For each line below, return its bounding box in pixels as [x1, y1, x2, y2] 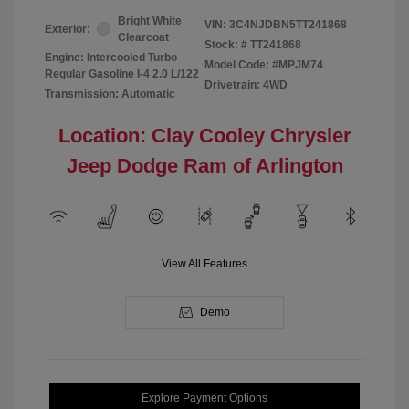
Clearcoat [118, 30, 169, 44]
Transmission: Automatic [45, 87, 175, 100]
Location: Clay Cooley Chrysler [58, 123, 351, 147]
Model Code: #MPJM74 [204, 58, 323, 71]
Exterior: [45, 22, 90, 36]
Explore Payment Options [142, 391, 267, 404]
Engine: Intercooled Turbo [45, 50, 177, 64]
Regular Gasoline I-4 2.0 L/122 [45, 67, 199, 80]
